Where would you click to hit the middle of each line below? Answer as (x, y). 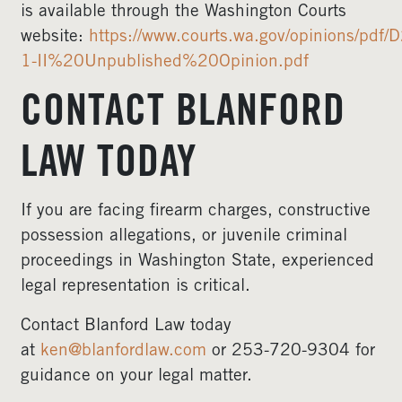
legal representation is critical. (135, 287)
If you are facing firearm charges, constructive (196, 211)
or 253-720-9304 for (291, 351)
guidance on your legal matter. (136, 376)
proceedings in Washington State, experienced (197, 262)
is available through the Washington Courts (184, 12)
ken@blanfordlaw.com (123, 351)
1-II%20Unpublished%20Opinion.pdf (165, 62)
